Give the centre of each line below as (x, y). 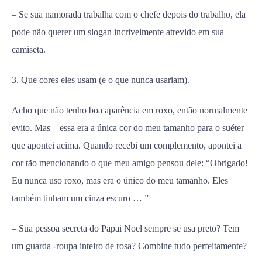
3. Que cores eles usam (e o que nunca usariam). (101, 80)
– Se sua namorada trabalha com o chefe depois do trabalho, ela (129, 14)
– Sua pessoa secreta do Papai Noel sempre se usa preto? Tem (125, 228)
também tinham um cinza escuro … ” (80, 198)
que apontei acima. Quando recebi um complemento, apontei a (127, 145)
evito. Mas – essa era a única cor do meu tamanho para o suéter (128, 128)
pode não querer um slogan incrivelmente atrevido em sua (118, 32)
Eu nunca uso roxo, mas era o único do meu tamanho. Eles (120, 180)
